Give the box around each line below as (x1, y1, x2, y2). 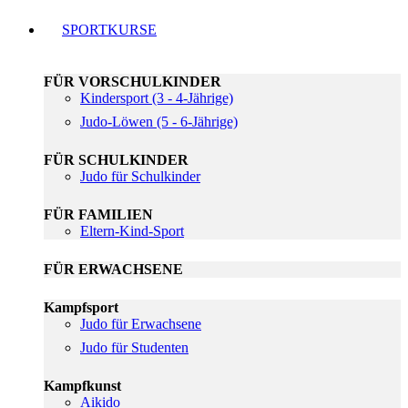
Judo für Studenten (80, 340, 189, 355)
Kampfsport (44, 300, 118, 315)
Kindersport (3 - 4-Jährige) (80, 90, 233, 106)
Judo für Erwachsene (80, 316, 201, 331)
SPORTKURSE (62, 22, 157, 37)
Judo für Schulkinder (80, 168, 200, 184)
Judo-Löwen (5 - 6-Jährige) (80, 114, 238, 129)
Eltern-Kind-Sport (80, 223, 184, 239)
